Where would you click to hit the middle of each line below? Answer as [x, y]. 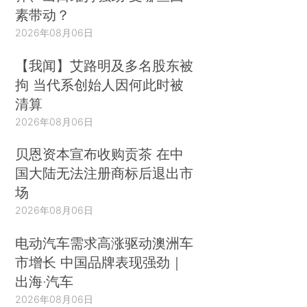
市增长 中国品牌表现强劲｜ [100, 262]
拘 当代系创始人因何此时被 [100, 84]
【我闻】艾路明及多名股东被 [105, 65]
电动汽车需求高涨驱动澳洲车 [105, 243]
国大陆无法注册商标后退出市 [105, 173]
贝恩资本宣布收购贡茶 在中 [100, 154]
